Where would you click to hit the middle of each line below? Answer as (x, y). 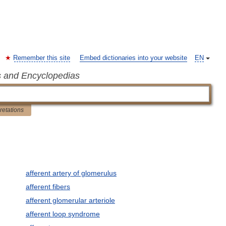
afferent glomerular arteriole (70, 200)
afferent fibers (48, 187)
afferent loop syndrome (63, 214)
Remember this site (42, 58)
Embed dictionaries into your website (133, 58)
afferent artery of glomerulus (71, 173)
